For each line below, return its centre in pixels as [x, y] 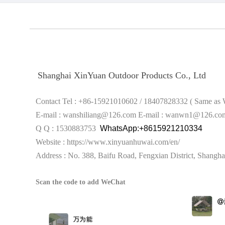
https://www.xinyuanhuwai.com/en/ [123, 142]
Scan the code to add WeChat [79, 182]
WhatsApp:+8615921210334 [151, 129]
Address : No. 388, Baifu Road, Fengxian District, [114, 156]
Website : [48, 142]
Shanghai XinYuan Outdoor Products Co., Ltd [121, 76]
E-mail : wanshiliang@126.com [87, 115]
